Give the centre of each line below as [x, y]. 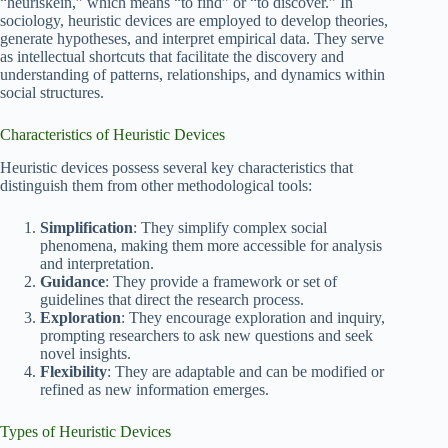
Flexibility [73, 372]
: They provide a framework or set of [221, 282]
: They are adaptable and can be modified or [245, 372]
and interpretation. [97, 264]
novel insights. [85, 354]
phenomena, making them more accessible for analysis [211, 246]
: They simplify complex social [230, 228]
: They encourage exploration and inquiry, [253, 318]
